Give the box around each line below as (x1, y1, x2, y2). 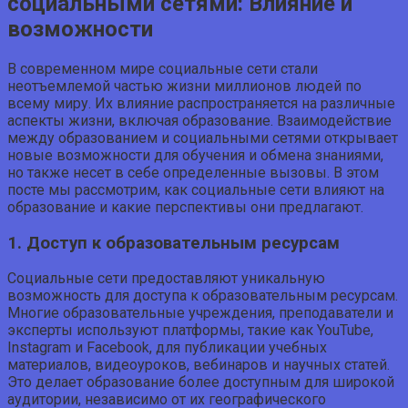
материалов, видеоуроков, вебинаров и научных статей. (7, 356, 390, 374)
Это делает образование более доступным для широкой (7, 373, 394, 392)
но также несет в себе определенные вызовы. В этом (7, 163, 379, 181)
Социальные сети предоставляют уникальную (7, 270, 325, 288)
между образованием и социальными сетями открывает (7, 128, 398, 147)
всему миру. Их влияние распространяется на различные (7, 94, 395, 112)
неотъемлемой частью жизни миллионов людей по (7, 76, 362, 95)
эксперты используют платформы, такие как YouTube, (7, 321, 373, 340)
